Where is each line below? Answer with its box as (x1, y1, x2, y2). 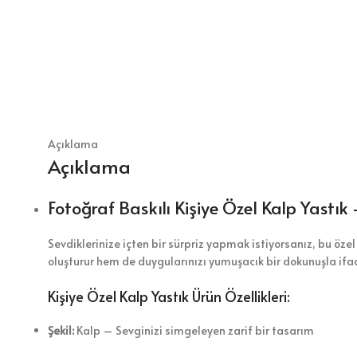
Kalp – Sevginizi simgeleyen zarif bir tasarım (74, 322, 314, 338)
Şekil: (48, 322, 74, 338)
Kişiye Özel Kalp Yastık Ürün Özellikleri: (48, 285, 290, 306)
